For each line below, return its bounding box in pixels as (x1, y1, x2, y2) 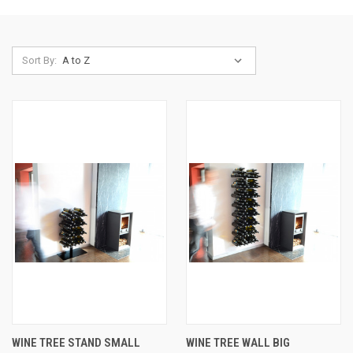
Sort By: (22, 54, 57, 66)
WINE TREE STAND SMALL (12, 336, 140, 350)
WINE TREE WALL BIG (186, 336, 290, 350)
